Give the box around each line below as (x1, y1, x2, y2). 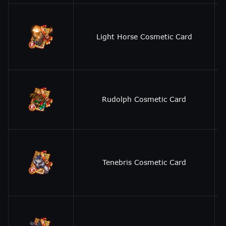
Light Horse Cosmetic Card (96, 32, 192, 41)
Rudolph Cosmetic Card (102, 95, 186, 103)
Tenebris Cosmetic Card (102, 158, 186, 166)
